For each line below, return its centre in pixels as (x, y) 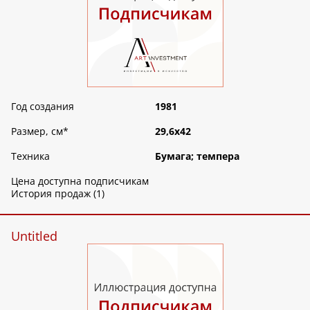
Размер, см (37, 131)
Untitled (34, 236)
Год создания (43, 107)
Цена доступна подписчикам (80, 181)
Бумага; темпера (197, 156)
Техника (30, 156)
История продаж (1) (58, 194)
